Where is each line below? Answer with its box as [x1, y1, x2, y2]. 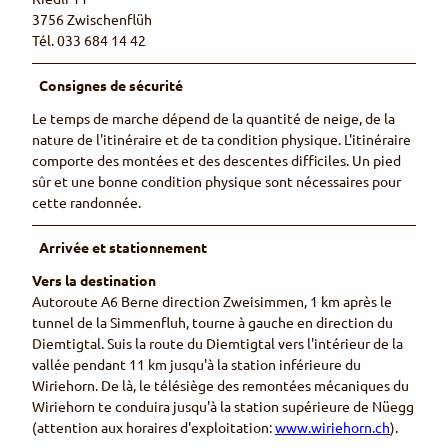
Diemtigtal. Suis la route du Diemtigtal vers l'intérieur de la [32, 334, 403, 353]
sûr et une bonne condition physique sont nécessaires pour [32, 172, 401, 191]
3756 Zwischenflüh [32, 10, 152, 29]
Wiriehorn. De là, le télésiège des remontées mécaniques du [32, 376, 409, 395]
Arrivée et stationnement [39, 238, 208, 257]
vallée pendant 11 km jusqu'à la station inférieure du [32, 355, 361, 374]
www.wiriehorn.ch [275, 418, 390, 437]
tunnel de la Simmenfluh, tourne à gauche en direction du [32, 313, 393, 332]
